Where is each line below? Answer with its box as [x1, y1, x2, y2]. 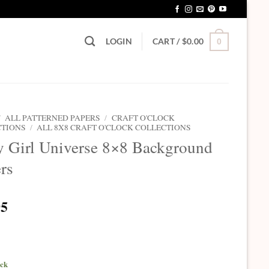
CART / [152, 36, 182, 47]
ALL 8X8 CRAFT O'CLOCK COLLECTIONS [37, 122, 192, 133]
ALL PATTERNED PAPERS [5, 112, 101, 123]
